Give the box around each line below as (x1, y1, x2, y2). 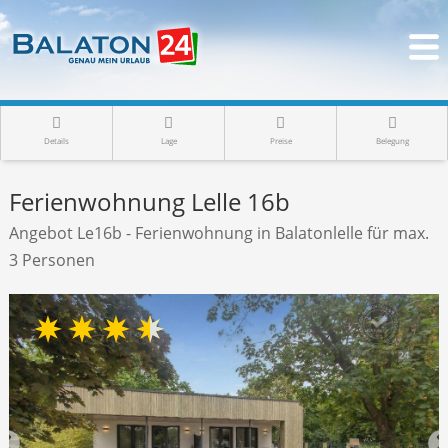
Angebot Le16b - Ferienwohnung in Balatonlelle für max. (8, 222, 429, 244)
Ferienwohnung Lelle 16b (8, 185, 290, 218)
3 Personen (8, 249, 95, 271)
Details (44, 135, 69, 146)
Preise (269, 135, 292, 146)
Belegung (375, 135, 409, 146)
